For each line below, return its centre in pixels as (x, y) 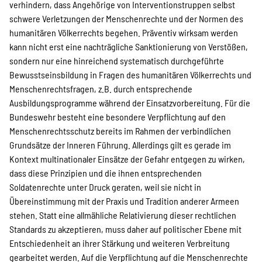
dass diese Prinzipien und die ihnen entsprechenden (106, 173)
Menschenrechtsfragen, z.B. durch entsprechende (101, 89)
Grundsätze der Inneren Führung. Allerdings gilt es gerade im (120, 145)
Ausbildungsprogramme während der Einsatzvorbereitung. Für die (130, 103)
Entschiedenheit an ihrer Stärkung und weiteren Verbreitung (120, 243)
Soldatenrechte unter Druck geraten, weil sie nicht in (105, 187)
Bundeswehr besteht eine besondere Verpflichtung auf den (118, 117)
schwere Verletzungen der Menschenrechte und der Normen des (126, 18)
